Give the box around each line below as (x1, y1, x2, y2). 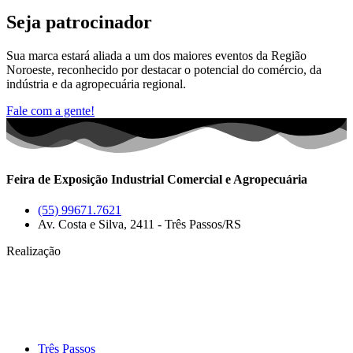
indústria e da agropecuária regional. (6, 77, 186, 91)
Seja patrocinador (6, 12, 152, 33)
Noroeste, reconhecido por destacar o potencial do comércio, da (6, 63, 321, 77)
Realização (6, 244, 61, 258)
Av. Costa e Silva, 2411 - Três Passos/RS (38, 217, 241, 232)
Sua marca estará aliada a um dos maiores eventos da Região (6, 49, 307, 63)
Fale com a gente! (6, 104, 95, 118)
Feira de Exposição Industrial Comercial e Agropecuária (6, 172, 307, 186)
